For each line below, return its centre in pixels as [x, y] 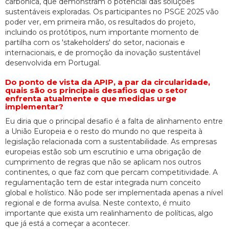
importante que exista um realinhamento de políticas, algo [109, 213]
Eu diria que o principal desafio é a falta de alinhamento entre [114, 121]
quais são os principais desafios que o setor [96, 90]
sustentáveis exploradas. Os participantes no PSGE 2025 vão [112, 12]
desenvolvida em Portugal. [53, 63]
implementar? [34, 106]
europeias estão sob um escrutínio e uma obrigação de [103, 152]
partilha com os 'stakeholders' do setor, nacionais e [95, 42]
